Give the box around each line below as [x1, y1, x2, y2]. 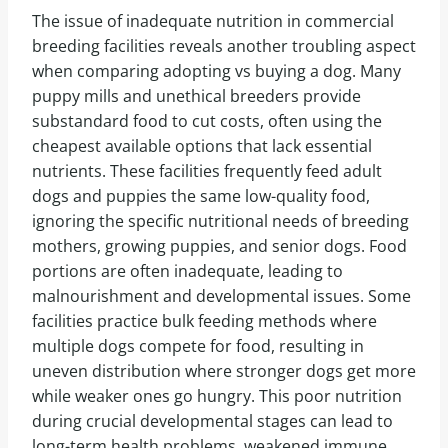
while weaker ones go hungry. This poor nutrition [32, 385, 402, 408]
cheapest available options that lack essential [32, 135, 372, 158]
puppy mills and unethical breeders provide [32, 85, 361, 108]
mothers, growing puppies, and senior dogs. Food [32, 235, 407, 258]
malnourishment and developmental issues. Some [32, 285, 411, 308]
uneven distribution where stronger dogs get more [32, 360, 416, 383]
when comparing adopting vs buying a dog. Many [32, 60, 401, 83]
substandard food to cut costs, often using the [32, 110, 382, 133]
